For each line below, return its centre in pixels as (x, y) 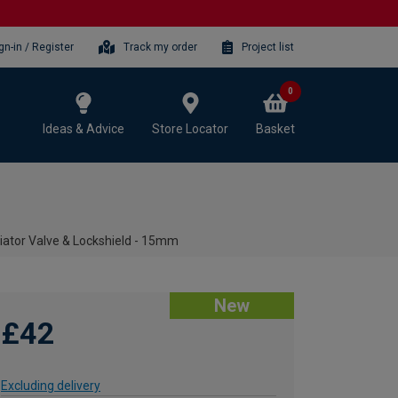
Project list (268, 47)
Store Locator (190, 128)
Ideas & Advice (84, 128)
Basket (275, 128)
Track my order (161, 47)
